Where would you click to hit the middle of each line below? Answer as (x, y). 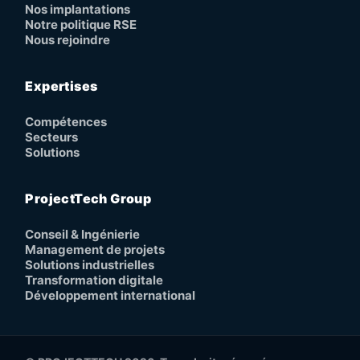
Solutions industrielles (90, 265)
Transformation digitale (94, 280)
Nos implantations (78, 10)
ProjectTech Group (88, 199)
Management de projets (95, 250)
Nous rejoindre (68, 40)
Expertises (61, 86)
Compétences (66, 122)
